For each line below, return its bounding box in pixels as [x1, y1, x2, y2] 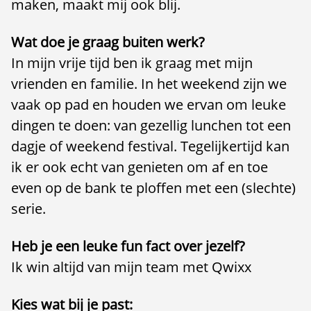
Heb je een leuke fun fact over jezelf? [11, 237, 245, 255]
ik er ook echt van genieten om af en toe [11, 158, 268, 176]
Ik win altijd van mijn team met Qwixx [11, 258, 251, 276]
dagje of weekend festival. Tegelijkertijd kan [11, 137, 289, 155]
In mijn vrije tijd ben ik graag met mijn [11, 53, 253, 72]
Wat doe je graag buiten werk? [11, 33, 205, 51]
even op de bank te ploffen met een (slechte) [11, 178, 296, 197]
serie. [11, 199, 46, 218]
